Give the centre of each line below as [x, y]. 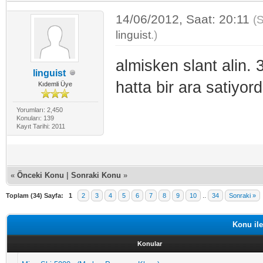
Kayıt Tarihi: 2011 [41, 126]
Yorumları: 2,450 [39, 109]
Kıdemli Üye [55, 84]
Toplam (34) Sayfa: [35, 195]
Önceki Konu [41, 175]
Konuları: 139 [35, 118]
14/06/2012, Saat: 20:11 [184, 19]
